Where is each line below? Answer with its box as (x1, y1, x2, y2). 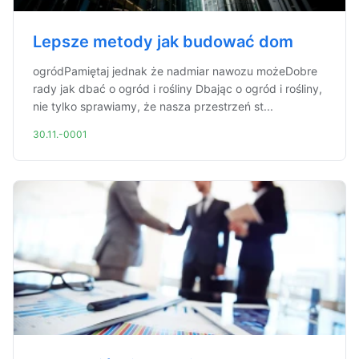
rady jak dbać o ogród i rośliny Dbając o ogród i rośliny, (33, 82, 322, 95)
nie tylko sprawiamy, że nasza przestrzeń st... (33, 99, 273, 113)
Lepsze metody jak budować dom (33, 32, 293, 51)
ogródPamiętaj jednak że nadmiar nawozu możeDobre (33, 64, 317, 78)
